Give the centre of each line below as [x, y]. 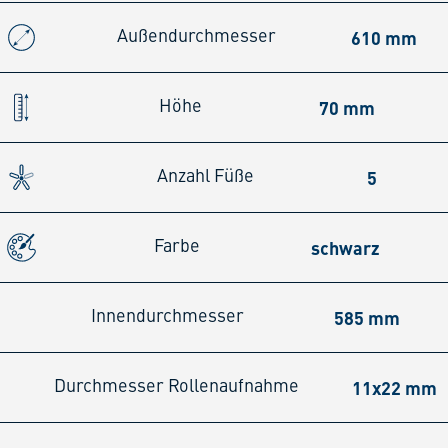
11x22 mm [395, 388]
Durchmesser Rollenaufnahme [176, 387]
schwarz [346, 248]
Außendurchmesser [197, 37]
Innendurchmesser [167, 317]
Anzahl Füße [205, 177]
